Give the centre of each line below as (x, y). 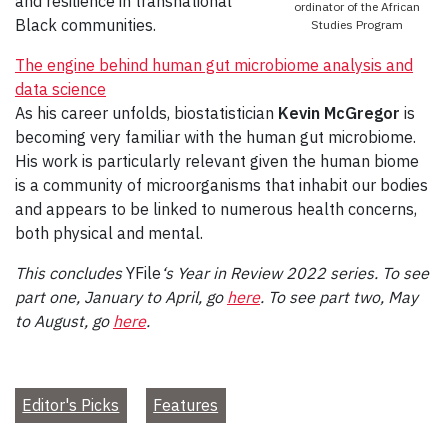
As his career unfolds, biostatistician (146, 113)
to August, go (64, 321)
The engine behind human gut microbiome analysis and (214, 65)
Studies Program (356, 25)
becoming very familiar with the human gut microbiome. (215, 137)
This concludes (68, 273)
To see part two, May (343, 297)
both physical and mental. (109, 233)
